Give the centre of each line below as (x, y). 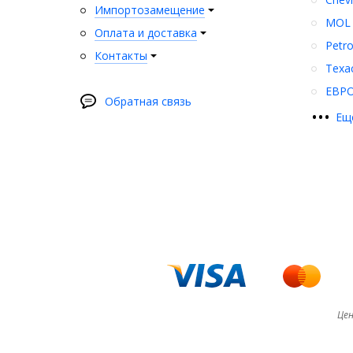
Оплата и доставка (146, 32)
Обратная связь (148, 101)
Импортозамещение (150, 9)
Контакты (121, 55)
